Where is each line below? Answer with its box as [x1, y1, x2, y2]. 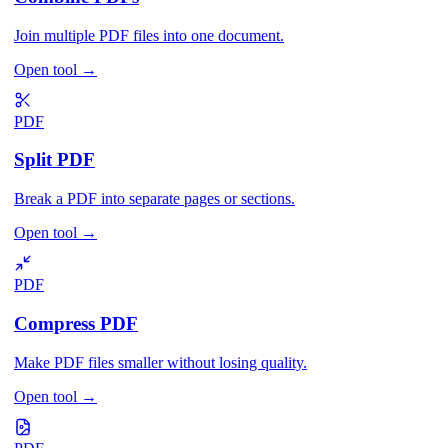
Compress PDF [14, 312, 138, 334]
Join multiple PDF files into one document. [14, 26, 284, 44]
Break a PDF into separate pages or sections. [14, 190, 295, 208]
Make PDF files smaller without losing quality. [14, 353, 307, 371]
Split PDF [14, 149, 95, 171]
